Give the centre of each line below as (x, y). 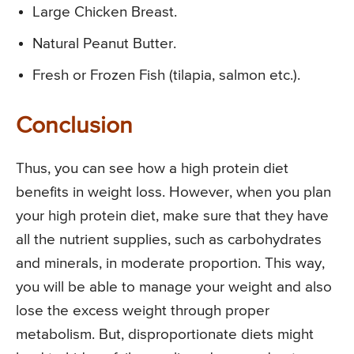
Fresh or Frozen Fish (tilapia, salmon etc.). (166, 76)
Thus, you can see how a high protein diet (152, 169)
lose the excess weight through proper (143, 311)
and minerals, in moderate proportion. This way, (170, 264)
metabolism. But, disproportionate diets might (165, 335)
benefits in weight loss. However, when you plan (173, 193)
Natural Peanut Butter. (104, 44)
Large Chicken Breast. (105, 13)
